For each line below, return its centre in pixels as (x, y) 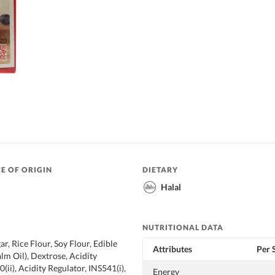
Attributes (172, 249)
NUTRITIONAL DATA (183, 227)
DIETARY (160, 169)
